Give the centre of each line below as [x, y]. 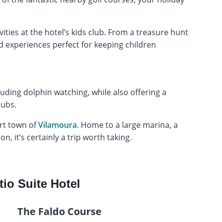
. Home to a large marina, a [127, 125]
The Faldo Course [59, 211]
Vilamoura [57, 125]
